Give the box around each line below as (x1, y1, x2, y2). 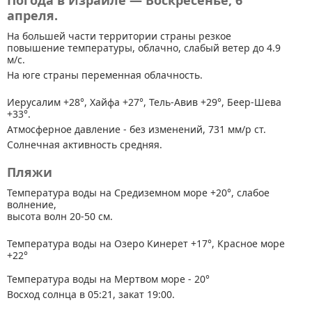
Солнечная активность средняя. (7, 138, 162, 151)
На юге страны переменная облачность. (7, 68, 203, 81)
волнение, (7, 198, 56, 211)
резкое (196, 29, 231, 42)
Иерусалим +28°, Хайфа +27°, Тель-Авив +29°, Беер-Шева (7, 95, 281, 109)
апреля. (7, 7, 58, 24)
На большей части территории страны (7, 29, 196, 42)
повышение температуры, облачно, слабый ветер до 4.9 (7, 41, 281, 54)
